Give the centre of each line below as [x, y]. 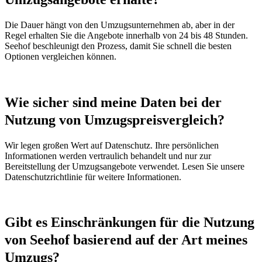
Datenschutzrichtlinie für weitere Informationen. [93, 177]
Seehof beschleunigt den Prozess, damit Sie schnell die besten [118, 46]
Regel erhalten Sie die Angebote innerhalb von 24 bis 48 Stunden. [126, 35]
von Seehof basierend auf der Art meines [126, 240]
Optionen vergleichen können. [61, 56]
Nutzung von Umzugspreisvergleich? [115, 120]
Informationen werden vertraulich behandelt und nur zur [108, 156]
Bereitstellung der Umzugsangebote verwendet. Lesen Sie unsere [125, 166]
